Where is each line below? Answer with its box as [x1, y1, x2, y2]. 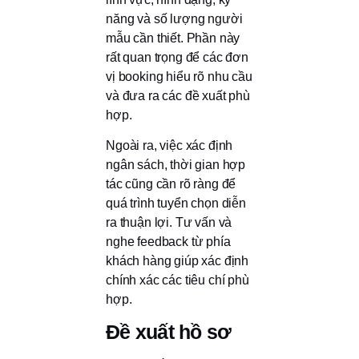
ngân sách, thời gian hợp [106, 158, 246, 172]
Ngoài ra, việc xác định [106, 139, 233, 153]
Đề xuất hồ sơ [106, 320, 232, 343]
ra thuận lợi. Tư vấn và [106, 216, 232, 230]
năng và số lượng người [106, 12, 243, 26]
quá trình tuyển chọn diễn [106, 196, 246, 211]
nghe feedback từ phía [106, 235, 231, 249]
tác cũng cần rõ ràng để [106, 177, 236, 192]
